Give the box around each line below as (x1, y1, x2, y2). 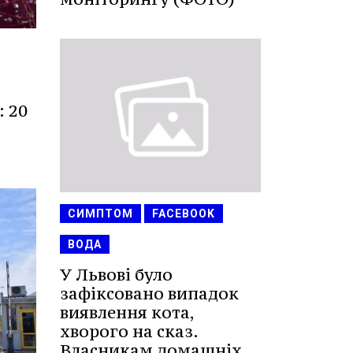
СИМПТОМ (68, 207, 133, 221)
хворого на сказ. (60, 321, 198, 343)
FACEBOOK (152, 207, 215, 221)
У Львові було (60, 264, 173, 286)
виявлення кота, (60, 302, 194, 324)
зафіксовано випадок (60, 283, 239, 305)
